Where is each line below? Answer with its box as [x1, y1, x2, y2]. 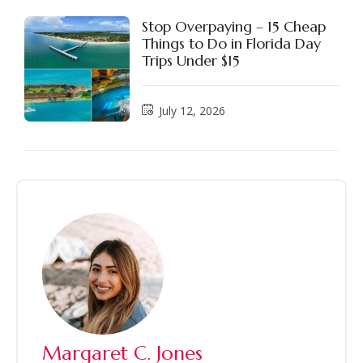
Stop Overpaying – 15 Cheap [142, 17, 326, 36]
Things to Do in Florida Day [142, 34, 321, 53]
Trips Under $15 [142, 51, 240, 70]
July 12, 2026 [159, 102, 225, 118]
